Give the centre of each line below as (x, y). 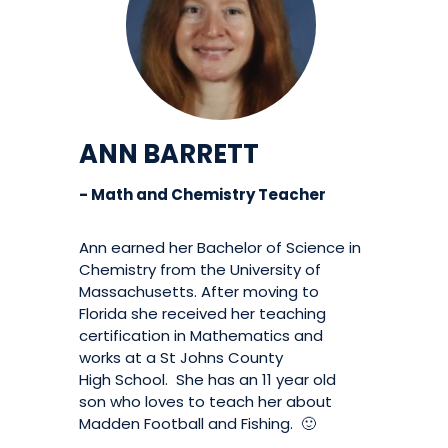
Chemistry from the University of (200, 269)
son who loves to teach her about (205, 401)
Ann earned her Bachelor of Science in (220, 247)
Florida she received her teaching (202, 313)
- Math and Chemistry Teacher (202, 194)
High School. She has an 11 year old (207, 379)
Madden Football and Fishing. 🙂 (197, 423)
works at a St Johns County (181, 357)
